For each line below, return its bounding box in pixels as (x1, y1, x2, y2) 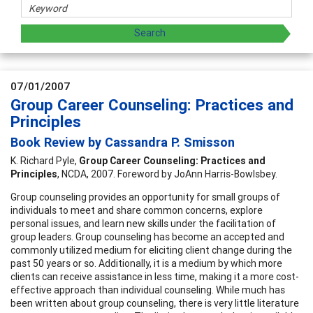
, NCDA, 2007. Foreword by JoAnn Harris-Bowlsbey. (57, 167, 277, 180)
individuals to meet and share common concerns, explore (10, 203, 263, 217)
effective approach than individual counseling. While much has (10, 283, 285, 296)
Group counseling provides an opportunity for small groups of (10, 190, 280, 203)
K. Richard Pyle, (10, 154, 79, 167)
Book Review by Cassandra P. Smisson (10, 133, 235, 150)
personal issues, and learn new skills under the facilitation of (10, 217, 276, 230)
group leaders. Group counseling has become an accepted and (10, 230, 284, 243)
